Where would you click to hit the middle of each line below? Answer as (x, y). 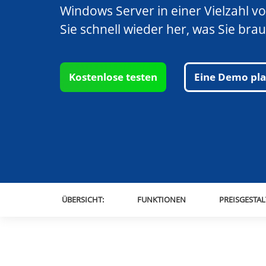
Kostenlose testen (113, 77)
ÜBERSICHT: (83, 199)
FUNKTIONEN (161, 199)
